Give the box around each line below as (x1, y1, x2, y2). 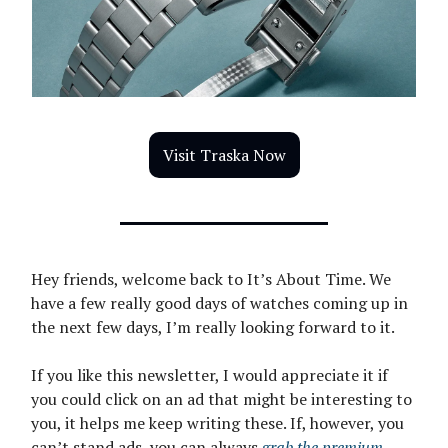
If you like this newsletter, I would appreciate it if (31, 364, 388, 386)
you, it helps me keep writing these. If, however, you (31, 412, 404, 434)
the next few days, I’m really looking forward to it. (31, 316, 395, 338)
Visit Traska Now (162, 144, 286, 166)
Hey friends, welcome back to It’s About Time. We (31, 268, 391, 290)
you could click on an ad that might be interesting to (31, 388, 412, 410)
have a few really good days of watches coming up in (31, 292, 408, 314)
